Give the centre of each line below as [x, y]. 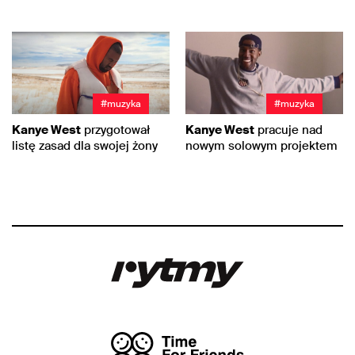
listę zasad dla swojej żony [85, 145]
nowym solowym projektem [261, 145]
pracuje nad [288, 130]
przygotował [115, 130]
